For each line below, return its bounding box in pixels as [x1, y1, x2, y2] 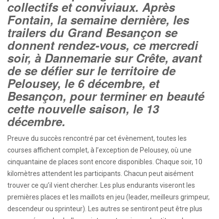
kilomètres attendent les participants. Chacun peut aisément [7, 170, 194, 177]
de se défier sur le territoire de [7, 62, 175, 79]
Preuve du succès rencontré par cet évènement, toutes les [7, 134, 187, 142]
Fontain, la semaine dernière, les [7, 11, 189, 28]
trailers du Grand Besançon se [7, 24, 177, 41]
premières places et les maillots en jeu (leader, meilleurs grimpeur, [7, 193, 210, 201]
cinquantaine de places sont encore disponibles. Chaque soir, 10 [7, 158, 202, 166]
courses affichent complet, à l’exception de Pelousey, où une [7, 146, 192, 154]
